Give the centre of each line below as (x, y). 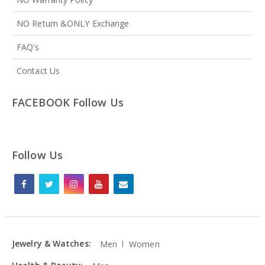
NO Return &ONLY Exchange (73, 23)
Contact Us (38, 70)
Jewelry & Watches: (51, 243)
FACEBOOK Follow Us (68, 102)
